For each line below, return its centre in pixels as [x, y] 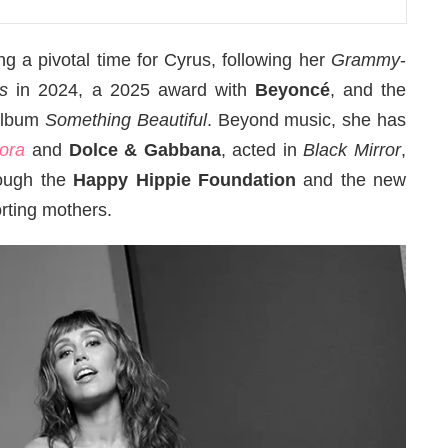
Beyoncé [292, 89]
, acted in [262, 149]
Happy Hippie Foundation [184, 179]
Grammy [365, 59]
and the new [351, 179]
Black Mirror [352, 149]
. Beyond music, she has [306, 119]
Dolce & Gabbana [144, 149]
